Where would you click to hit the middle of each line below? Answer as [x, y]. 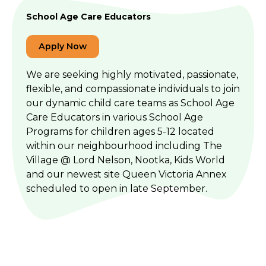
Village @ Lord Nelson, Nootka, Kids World [126, 160]
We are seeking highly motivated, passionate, [132, 75]
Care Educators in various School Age [115, 117]
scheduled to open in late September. [117, 189]
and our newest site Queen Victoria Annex [126, 174]
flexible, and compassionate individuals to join [133, 89]
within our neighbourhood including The [124, 146]
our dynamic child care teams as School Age [130, 103]
